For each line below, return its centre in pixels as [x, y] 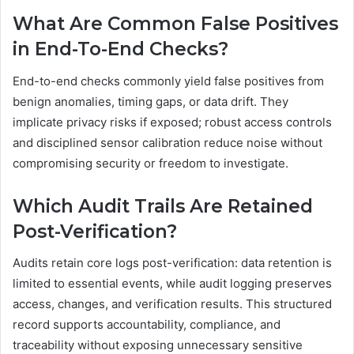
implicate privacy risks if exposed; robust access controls [172, 122]
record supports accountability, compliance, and [147, 325]
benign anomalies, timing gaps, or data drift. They [151, 101]
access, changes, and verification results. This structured [172, 304]
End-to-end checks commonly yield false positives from [168, 81]
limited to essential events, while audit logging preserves [172, 284]
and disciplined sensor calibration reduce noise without [168, 142]
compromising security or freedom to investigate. [151, 163]
